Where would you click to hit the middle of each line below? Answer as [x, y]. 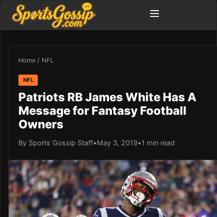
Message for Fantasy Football [102, 110]
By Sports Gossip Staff [56, 142]
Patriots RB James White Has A [108, 97]
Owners [41, 124]
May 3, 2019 [117, 142]
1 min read [158, 142]
